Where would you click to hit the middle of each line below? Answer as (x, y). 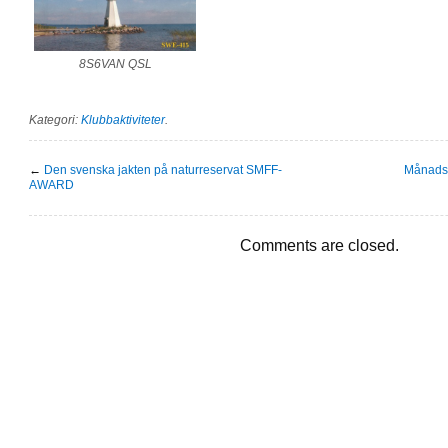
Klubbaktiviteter (123, 119)
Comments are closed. (319, 245)
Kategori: (55, 119)
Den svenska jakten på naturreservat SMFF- (163, 169)
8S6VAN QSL (115, 63)
